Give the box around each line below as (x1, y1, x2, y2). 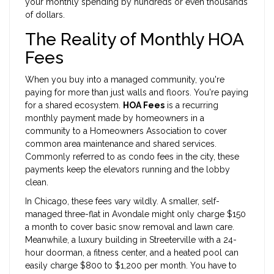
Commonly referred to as (25, 152, 128, 162)
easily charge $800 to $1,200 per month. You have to (25, 261, 237, 271)
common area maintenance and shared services (25, 139, 215, 149)
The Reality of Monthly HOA (25, 29, 243, 50)
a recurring (176, 100, 218, 111)
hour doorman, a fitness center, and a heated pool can (25, 248, 239, 258)
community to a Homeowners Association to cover (25, 126, 227, 136)
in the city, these (174, 152, 239, 162)
